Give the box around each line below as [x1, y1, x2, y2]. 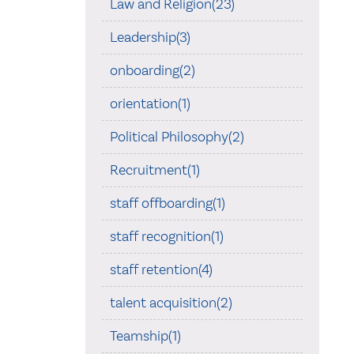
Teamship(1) [109, 326, 181, 345]
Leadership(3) [109, 28, 190, 46]
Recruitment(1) [109, 160, 200, 179]
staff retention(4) [109, 260, 213, 278]
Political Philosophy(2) [109, 127, 244, 145]
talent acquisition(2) [109, 293, 232, 311]
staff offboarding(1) [109, 194, 225, 212]
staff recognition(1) [109, 227, 224, 245]
